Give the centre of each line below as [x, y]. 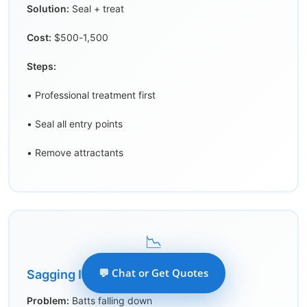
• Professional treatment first [91, 95]
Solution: [48, 9]
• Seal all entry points [75, 124]
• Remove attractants [75, 153]
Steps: [41, 66]
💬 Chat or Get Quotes [153, 273]
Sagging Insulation [82, 275]
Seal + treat [97, 9]
